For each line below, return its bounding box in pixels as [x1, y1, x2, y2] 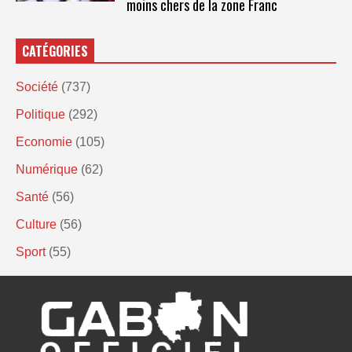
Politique [16, 107, 65, 121]
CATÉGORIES [22, 41, 88, 60]
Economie [16, 134, 72, 148]
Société [16, 79, 58, 93]
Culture [16, 217, 57, 231]
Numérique [16, 162, 78, 176]
